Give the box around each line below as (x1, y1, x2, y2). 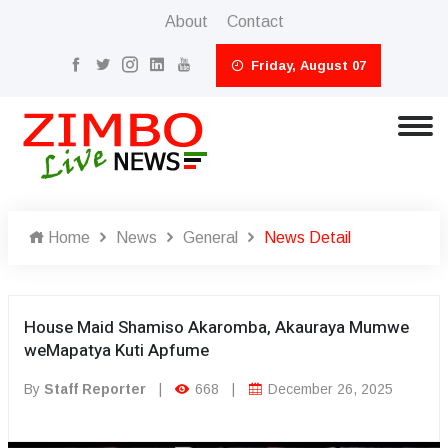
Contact (226, 13, 284, 30)
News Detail (264, 229, 351, 246)
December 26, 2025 (264, 381, 393, 397)
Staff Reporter (44, 381, 146, 397)
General (183, 229, 238, 246)
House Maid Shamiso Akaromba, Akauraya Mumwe (24, 315, 409, 340)
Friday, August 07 (246, 58, 366, 73)
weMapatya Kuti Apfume (24, 338, 209, 363)
